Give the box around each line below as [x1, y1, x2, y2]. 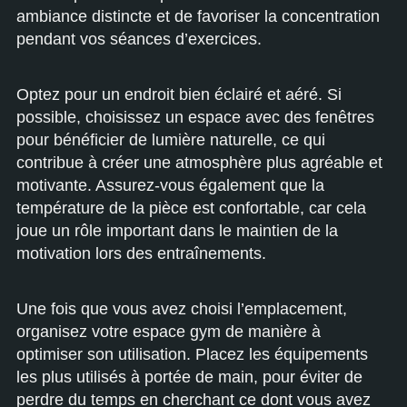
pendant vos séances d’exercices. [16, 30, 262, 48]
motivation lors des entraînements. [16, 244, 266, 263]
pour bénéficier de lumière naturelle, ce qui [16, 131, 325, 149]
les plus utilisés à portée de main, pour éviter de [16, 368, 362, 386]
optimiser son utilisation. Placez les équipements [16, 345, 368, 363]
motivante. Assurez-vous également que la [16, 176, 324, 194]
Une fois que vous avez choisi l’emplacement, [16, 300, 347, 318]
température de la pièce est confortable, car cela [16, 199, 366, 217]
